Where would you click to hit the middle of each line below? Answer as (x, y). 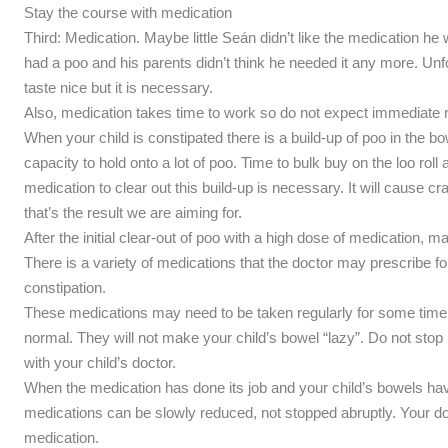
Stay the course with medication (127, 12)
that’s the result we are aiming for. (132, 212)
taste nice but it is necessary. (118, 87)
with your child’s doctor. (99, 362)
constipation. (64, 287)
